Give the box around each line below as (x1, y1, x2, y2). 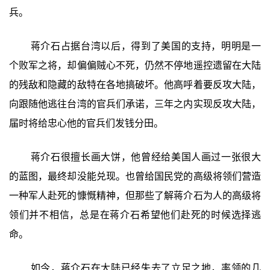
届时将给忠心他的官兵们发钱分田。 (8, 118, 163, 129)
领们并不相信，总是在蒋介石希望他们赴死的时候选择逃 (8, 209, 262, 220)
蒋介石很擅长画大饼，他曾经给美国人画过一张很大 (30, 151, 262, 162)
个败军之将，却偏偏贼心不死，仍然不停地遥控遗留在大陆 (8, 60, 262, 71)
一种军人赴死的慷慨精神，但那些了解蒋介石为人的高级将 (8, 190, 262, 201)
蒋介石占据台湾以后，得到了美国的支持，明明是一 (30, 41, 262, 52)
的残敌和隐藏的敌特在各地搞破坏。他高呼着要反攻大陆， (8, 80, 262, 90)
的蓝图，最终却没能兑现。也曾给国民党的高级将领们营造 (8, 171, 262, 181)
